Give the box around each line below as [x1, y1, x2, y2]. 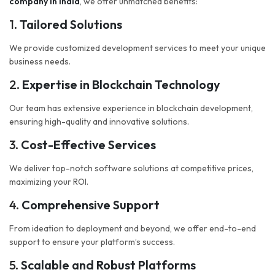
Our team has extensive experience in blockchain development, [9, 103, 253, 114]
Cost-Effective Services [21, 137, 156, 153]
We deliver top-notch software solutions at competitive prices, [9, 163, 254, 174]
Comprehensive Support [21, 197, 160, 213]
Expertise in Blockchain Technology [22, 77, 220, 93]
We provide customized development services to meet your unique [9, 42, 266, 54]
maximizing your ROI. [9, 176, 88, 188]
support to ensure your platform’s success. [9, 236, 175, 248]
